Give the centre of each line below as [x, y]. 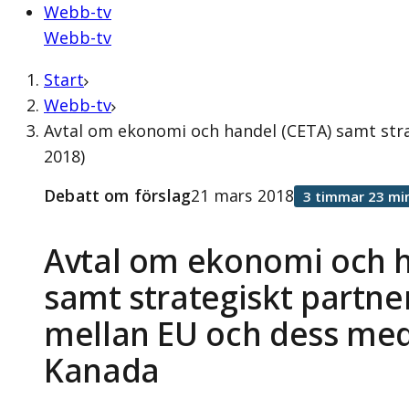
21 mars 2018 [243, 195]
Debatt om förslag [118, 195]
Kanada [102, 371]
